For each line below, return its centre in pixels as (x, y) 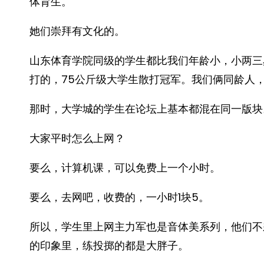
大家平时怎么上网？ (77, 138)
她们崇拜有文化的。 (77, 31)
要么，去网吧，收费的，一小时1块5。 (119, 197)
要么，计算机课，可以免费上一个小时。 (125, 168)
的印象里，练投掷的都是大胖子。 (109, 245)
